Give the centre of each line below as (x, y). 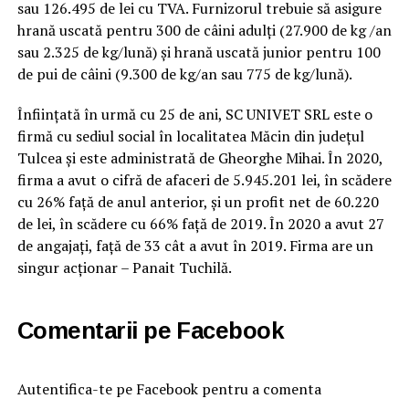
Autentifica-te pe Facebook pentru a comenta (169, 389)
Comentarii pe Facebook (151, 331)
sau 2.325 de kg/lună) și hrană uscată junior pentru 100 (199, 52)
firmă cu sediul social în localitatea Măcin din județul (190, 136)
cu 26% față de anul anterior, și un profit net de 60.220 (198, 202)
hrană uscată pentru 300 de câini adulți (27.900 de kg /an (204, 31)
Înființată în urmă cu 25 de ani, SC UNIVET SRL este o (194, 115)
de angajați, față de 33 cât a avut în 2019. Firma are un (195, 246)
